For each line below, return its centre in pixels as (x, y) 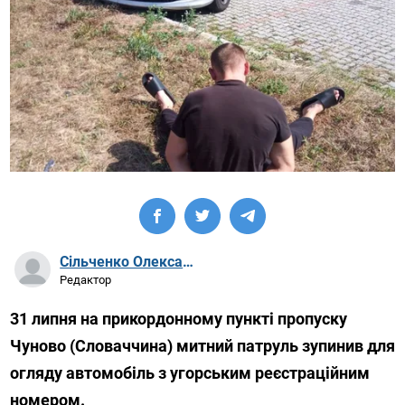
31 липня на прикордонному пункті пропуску (179, 319)
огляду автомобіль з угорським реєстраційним (190, 373)
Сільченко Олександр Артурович (188, 261)
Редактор (86, 279)
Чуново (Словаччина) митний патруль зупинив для (203, 346)
